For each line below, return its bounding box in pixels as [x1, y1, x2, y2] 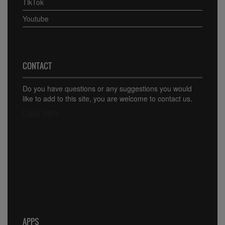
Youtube [23, 13, 49, 24]
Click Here [23, 106, 59, 120]
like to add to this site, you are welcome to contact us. [23, 93, 192, 103]
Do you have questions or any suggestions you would [23, 83, 192, 93]
